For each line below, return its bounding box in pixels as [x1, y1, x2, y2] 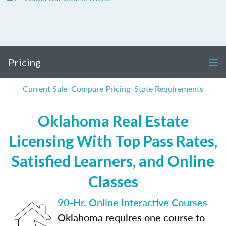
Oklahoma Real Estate [37, 111, 189, 130]
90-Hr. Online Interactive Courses [58, 195, 207, 209]
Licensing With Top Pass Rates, [9, 132, 217, 150]
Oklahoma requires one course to [58, 210, 205, 224]
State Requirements [134, 83, 203, 94]
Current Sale [23, 83, 67, 94]
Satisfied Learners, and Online [12, 152, 214, 170]
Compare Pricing [71, 83, 130, 94]
